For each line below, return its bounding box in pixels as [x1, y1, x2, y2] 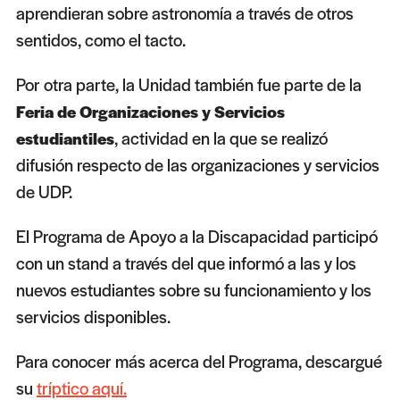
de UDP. [15, 179, 72, 204]
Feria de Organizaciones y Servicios [15, 100, 285, 123]
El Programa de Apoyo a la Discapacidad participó [15, 224, 378, 249]
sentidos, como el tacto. [15, 28, 186, 53]
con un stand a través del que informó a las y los [15, 251, 356, 276]
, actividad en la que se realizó [113, 126, 328, 151]
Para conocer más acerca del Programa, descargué [15, 349, 382, 374]
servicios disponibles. [15, 304, 171, 329]
